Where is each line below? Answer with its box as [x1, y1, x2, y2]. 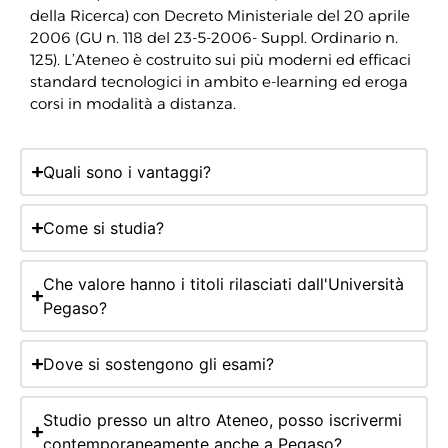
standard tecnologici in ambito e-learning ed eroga [30, 72, 408, 92]
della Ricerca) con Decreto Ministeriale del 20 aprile [30, 6, 410, 26]
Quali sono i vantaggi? [42, 161, 211, 182]
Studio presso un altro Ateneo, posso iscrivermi [42, 409, 402, 430]
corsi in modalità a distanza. [30, 94, 236, 114]
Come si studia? [42, 217, 164, 238]
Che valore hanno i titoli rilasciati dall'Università [42, 273, 404, 294]
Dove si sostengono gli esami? [42, 353, 274, 374]
